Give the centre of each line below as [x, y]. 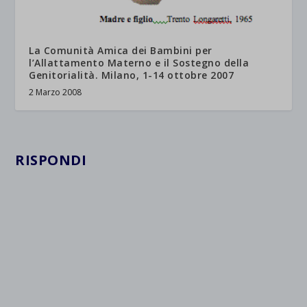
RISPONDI [51, 160]
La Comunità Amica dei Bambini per [121, 51]
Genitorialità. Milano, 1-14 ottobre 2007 [132, 75]
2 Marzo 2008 [56, 93]
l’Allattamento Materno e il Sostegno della [139, 63]
